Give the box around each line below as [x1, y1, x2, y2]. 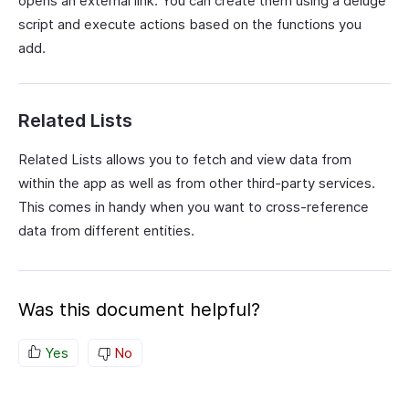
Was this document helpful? [18, 299, 260, 320]
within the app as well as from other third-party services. [18, 174, 375, 192]
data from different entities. [18, 222, 194, 239]
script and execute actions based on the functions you [18, 16, 362, 33]
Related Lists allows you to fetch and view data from [18, 151, 351, 168]
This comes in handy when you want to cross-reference [18, 198, 369, 215]
